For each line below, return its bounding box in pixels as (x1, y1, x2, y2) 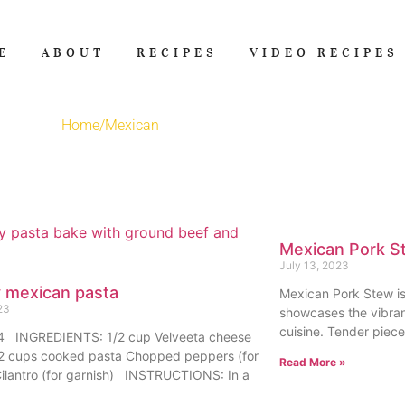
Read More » (278, 355, 346, 369)
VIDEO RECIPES (250, 44, 400, 61)
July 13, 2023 (278, 259, 349, 272)
